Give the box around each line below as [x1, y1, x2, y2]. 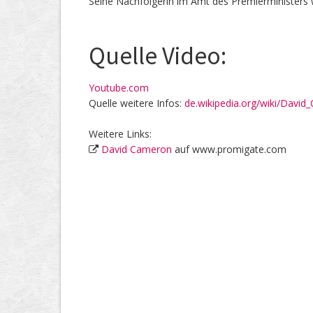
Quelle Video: [89, 41, 226, 72]
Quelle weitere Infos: [89, 96, 184, 110]
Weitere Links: [89, 127, 152, 141]
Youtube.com [89, 81, 149, 95]
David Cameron [101, 143, 172, 156]
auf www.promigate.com [172, 143, 286, 156]
